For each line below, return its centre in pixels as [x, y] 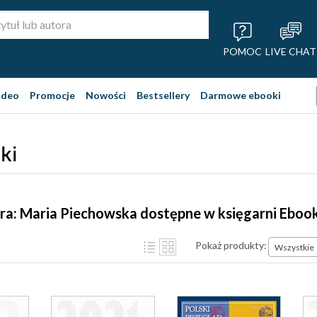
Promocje [52, 95]
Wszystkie [294, 247]
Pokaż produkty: [231, 245]
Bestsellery [163, 95]
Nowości [106, 95]
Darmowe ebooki [241, 95]
